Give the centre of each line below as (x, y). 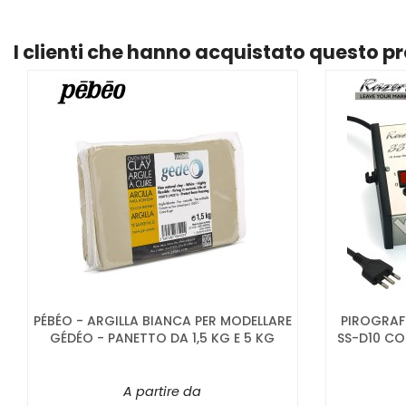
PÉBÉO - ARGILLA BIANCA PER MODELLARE (162, 320)
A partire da (163, 391)
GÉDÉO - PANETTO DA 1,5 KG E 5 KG (163, 338)
